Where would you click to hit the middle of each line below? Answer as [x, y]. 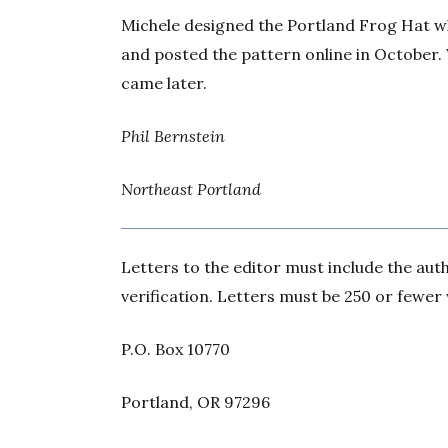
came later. [164, 83]
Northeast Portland [191, 189]
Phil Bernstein [173, 136]
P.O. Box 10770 [176, 349]
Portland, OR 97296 [196, 402]
